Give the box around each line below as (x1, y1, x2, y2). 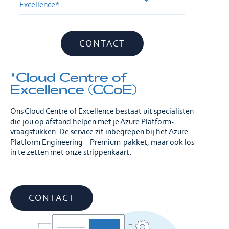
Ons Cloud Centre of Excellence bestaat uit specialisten (10, 106, 194, 117)
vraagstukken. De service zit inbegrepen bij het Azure (10, 127, 188, 137)
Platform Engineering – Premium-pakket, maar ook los (10, 137, 194, 147)
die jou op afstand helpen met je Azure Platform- (10, 117, 174, 127)
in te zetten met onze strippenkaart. (10, 147, 131, 157)
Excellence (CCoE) (10, 82, 137, 98)
